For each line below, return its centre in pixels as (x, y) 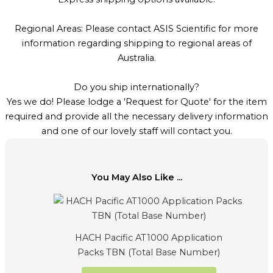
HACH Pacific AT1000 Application (149, 237)
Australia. (136, 58)
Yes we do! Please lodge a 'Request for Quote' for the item (136, 101)
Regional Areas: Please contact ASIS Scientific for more (136, 28)
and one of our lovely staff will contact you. (136, 131)
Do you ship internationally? (136, 87)
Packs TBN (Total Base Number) (149, 252)
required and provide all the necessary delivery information (136, 116)
